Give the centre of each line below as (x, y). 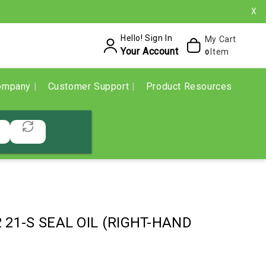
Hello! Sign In (146, 38)
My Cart (220, 39)
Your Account (149, 51)
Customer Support (90, 86)
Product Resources (189, 86)
